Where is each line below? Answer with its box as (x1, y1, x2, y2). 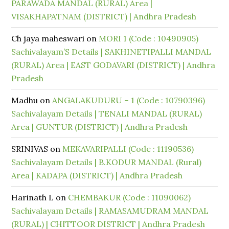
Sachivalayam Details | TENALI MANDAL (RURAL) (11, 108, 202, 119)
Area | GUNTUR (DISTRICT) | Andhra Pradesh (11, 122, 188, 132)
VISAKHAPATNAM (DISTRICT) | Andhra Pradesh (11, 11, 197, 21)
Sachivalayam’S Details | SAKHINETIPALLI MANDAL (11, 47, 212, 57)
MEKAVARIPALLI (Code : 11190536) (62, 144, 194, 154)
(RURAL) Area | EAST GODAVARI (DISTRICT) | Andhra (11, 60, 216, 70)
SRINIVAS (11, 144, 49, 154)
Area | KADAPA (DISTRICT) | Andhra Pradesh (11, 170, 183, 180)
